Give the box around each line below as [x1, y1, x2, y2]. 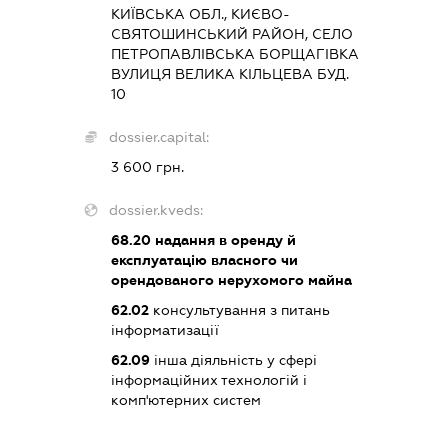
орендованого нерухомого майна [111, 271, 353, 288]
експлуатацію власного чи [111, 251, 299, 268]
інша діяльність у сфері [150, 351, 318, 368]
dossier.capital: [109, 128, 210, 145]
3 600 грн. [111, 158, 185, 175]
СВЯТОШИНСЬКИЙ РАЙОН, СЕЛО [111, 25, 354, 42]
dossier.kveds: [109, 201, 204, 218]
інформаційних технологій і [111, 371, 308, 388]
